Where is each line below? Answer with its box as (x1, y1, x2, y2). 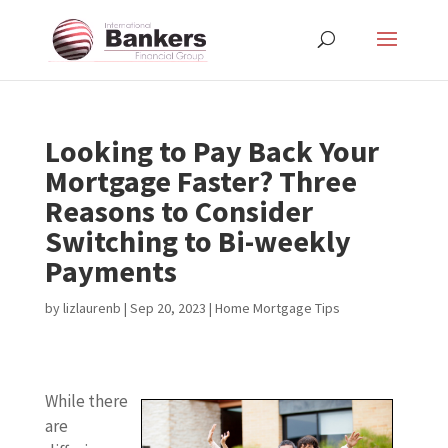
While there (44, 390, 128, 412)
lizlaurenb (62, 299, 121, 317)
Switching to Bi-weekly (44, 222, 351, 260)
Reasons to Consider (44, 192, 313, 230)
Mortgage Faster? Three (44, 162, 357, 200)
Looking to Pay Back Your (44, 132, 379, 170)
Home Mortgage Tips (214, 299, 340, 317)
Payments (44, 252, 177, 290)
